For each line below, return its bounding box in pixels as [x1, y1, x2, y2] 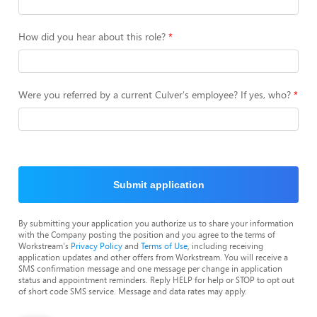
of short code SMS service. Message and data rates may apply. [18, 285, 247, 296]
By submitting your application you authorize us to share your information [18, 217, 294, 229]
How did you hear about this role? [18, 30, 166, 43]
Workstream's [18, 240, 71, 251]
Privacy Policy [71, 240, 122, 251]
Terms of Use [141, 240, 188, 251]
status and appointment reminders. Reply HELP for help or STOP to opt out [18, 274, 294, 285]
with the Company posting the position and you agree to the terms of [18, 229, 275, 240]
